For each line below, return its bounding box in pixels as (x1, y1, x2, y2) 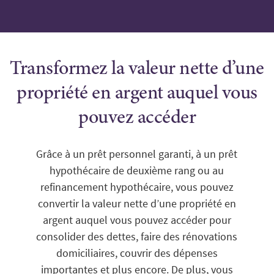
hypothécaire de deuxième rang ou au (50, 163, 224, 177)
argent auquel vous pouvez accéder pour (42, 213, 231, 227)
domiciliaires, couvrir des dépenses (56, 246, 218, 260)
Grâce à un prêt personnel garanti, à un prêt (36, 147, 238, 161)
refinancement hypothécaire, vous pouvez (40, 180, 234, 194)
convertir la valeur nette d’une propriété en (37, 196, 236, 210)
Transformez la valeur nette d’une (10, 60, 264, 80)
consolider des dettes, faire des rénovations (36, 229, 238, 243)
